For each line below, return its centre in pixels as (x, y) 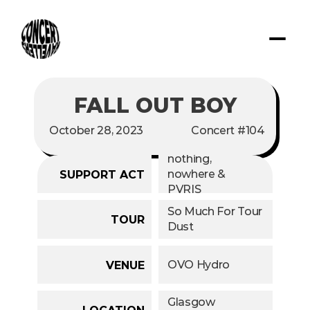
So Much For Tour (215, 211)
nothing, (190, 158)
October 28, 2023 (96, 130)
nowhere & (197, 174)
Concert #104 (228, 130)
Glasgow (191, 302)
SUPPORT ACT (102, 174)
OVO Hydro (199, 265)
